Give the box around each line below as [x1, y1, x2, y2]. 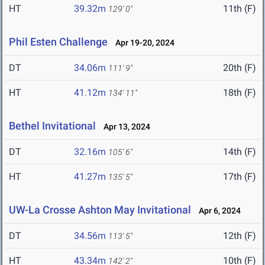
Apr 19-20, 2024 [110, 38, 174, 48]
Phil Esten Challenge [9, 35, 108, 49]
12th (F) [223, 230, 256, 242]
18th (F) [223, 87, 256, 99]
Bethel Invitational [9, 119, 96, 132]
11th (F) [223, 3, 256, 15]
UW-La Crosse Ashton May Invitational [9, 203, 191, 216]
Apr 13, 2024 [98, 122, 150, 132]
